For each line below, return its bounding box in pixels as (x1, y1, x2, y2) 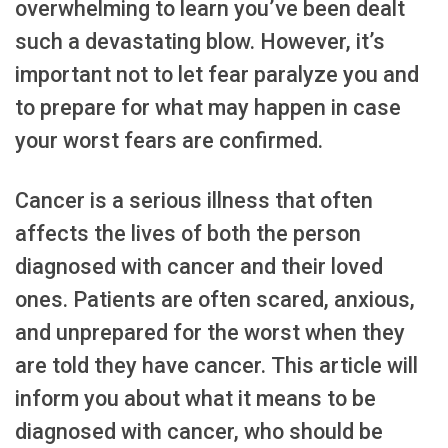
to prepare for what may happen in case (15, 94, 401, 120)
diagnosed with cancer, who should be (15, 418, 383, 444)
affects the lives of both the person (15, 220, 361, 246)
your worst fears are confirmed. (15, 127, 323, 153)
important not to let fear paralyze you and (15, 61, 419, 87)
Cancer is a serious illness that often (15, 187, 373, 213)
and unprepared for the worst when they (15, 319, 405, 345)
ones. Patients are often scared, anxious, (15, 286, 415, 312)
